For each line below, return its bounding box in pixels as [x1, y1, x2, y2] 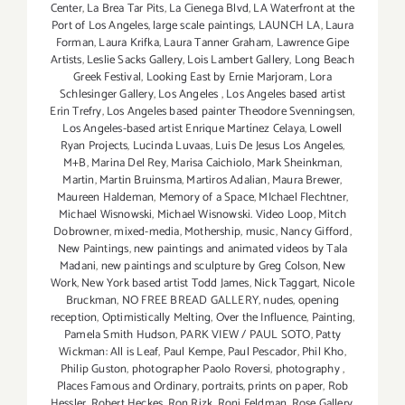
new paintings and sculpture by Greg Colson [100, 256, 318, 276]
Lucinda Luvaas [132, 136, 211, 155]
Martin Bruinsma [99, 170, 182, 190]
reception [50, 307, 98, 327]
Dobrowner [53, 221, 110, 241]
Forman [55, 33, 95, 52]
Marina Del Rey [91, 153, 166, 173]
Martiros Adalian [186, 170, 268, 190]
